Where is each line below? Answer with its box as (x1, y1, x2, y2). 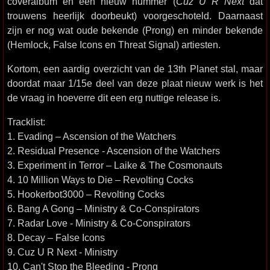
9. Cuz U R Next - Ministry (7, 246, 118, 257)
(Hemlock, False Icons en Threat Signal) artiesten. (7, 39, 221, 50)
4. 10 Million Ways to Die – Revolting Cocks (7, 174, 193, 185)
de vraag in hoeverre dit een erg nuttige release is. (7, 92, 221, 103)
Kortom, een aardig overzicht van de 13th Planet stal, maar (7, 63, 263, 74)
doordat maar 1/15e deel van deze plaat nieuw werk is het (7, 78, 263, 89)
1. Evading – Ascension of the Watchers (7, 131, 176, 142)
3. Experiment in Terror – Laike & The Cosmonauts (7, 160, 222, 171)
